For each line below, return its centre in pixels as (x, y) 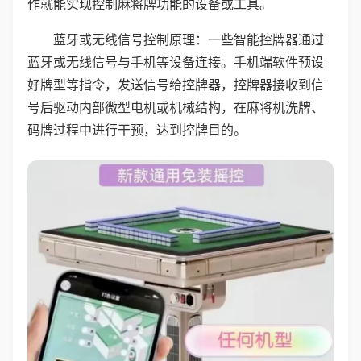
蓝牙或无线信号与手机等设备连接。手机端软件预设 (176, 62)
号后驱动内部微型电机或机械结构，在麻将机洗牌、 (176, 107)
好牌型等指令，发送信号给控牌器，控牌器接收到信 (176, 85)
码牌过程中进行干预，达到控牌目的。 (137, 130)
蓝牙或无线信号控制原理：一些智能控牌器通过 (189, 39)
